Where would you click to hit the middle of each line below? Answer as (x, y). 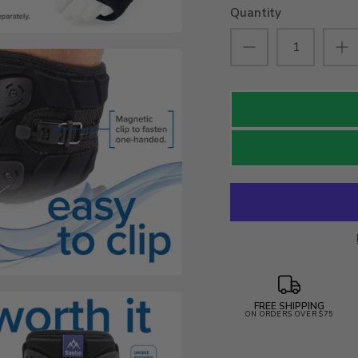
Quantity (256, 12)
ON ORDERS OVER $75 (289, 314)
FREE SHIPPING (290, 306)
